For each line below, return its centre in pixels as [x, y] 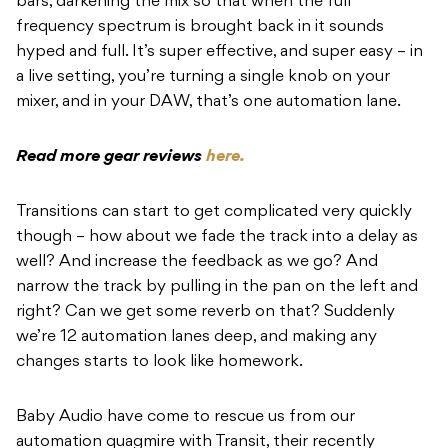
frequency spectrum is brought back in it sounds [200, 27]
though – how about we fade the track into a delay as [217, 237]
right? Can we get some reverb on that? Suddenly [205, 312]
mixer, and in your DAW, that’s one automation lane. [210, 102]
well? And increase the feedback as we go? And [197, 262]
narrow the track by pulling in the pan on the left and [217, 287]
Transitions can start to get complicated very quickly [214, 212]
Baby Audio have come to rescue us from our [185, 417]
